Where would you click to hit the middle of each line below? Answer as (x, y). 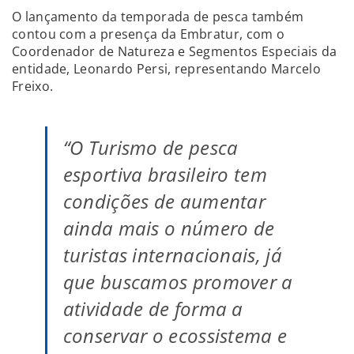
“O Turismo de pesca (151, 147)
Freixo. (33, 86)
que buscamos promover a (178, 281)
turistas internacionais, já (172, 254)
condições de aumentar (164, 201)
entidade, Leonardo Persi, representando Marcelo (167, 68)
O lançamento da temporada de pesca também (158, 16)
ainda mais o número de (169, 228)
